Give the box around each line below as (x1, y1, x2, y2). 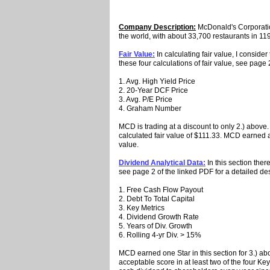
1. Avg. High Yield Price (119, 77, 195, 86)
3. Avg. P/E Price (119, 95, 172, 104)
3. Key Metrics (119, 204, 165, 213)
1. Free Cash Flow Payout (119, 186, 203, 195)
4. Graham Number (119, 104, 181, 113)
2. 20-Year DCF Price (119, 86, 188, 95)
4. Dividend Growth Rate (119, 213, 199, 222)
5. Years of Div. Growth (119, 222, 192, 231)
